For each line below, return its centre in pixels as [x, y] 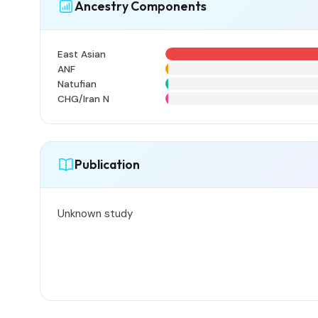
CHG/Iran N [83, 99]
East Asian [82, 54]
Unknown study [95, 213]
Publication [107, 165]
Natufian [77, 84]
